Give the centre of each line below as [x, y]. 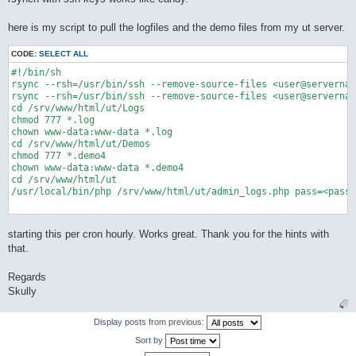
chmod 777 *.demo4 [58, 156]
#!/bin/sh [36, 73]
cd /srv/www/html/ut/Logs [78, 108]
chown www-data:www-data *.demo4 [97, 168]
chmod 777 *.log [53, 120]
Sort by [150, 340]
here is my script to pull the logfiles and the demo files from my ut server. [176, 28]
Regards [27, 277]
